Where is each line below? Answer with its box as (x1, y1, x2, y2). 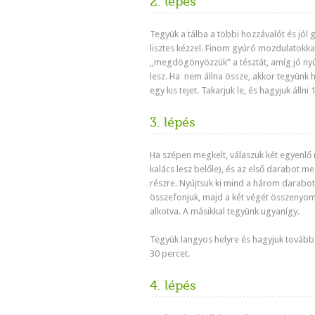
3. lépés (150, 115, 195, 129)
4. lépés (150, 278, 196, 292)
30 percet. (150, 248, 190, 259)
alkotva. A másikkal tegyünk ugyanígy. (150, 206, 300, 217)
